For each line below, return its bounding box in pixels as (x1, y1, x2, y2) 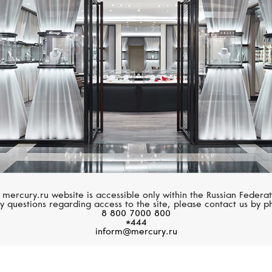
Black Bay (206, 24, 243, 32)
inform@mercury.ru (95, 227, 177, 237)
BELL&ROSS (15, 2, 80, 13)
